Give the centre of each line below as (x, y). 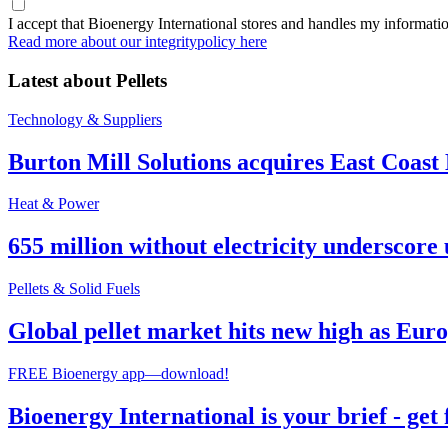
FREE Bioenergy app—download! (118, 374)
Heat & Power (53, 204)
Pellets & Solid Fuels (74, 289)
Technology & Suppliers (85, 119)
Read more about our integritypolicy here (137, 42)
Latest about (59, 80)
